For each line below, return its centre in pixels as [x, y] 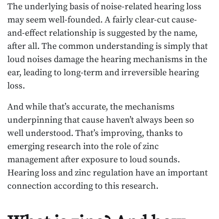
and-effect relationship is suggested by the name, [102, 33]
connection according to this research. [83, 186]
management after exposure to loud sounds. [94, 159]
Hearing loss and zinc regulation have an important [108, 173]
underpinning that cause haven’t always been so [101, 120]
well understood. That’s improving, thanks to [95, 133]
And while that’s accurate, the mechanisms [91, 107]
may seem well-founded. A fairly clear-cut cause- [102, 20]
